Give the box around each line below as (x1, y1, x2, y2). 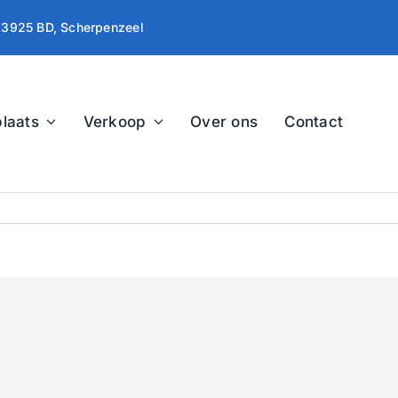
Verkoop (83, 112, 147, 131)
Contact (284, 112, 344, 131)
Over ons (190, 112, 259, 131)
